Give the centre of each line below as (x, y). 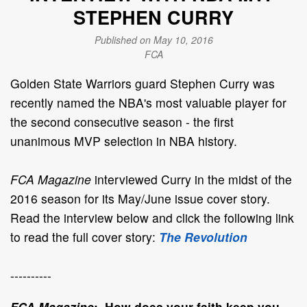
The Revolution (203, 236)
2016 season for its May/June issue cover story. (140, 198)
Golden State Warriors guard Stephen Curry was (143, 83)
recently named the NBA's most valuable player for (148, 102)
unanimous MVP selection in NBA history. (124, 140)
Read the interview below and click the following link (152, 217)
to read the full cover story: (85, 236)
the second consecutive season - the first (122, 121)
